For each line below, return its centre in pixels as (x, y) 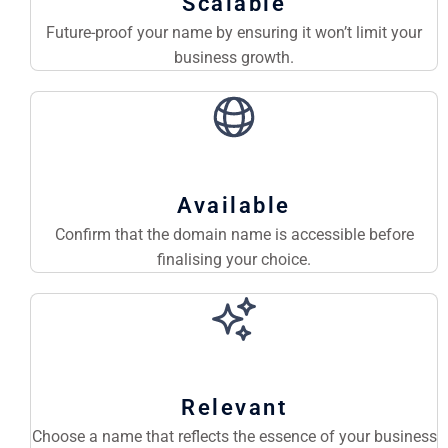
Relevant (234, 407)
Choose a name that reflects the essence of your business (234, 436)
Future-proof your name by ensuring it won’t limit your (234, 32)
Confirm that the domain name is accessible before (234, 234)
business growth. (234, 57)
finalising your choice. (234, 259)
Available (234, 205)
